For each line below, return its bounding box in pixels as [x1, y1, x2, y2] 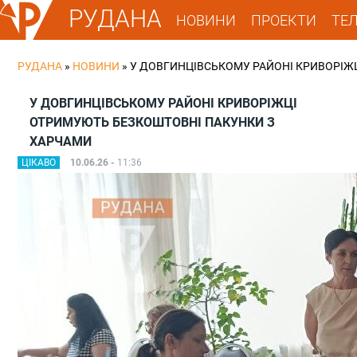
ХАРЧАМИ [29, 134, 92, 149]
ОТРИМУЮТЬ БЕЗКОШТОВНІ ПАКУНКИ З [29, 115, 275, 130]
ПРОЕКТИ [251, 11, 317, 29]
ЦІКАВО [22, 157, 56, 168]
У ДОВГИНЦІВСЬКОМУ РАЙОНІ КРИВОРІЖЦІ [29, 96, 297, 111]
